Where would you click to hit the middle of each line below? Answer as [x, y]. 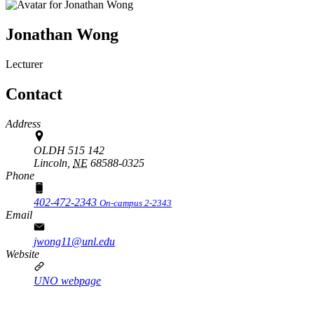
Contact [34, 94]
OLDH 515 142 [69, 150]
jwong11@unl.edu [74, 241]
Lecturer [24, 64]
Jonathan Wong [62, 34]
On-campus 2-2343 [136, 203]
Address [23, 123]
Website [22, 254]
